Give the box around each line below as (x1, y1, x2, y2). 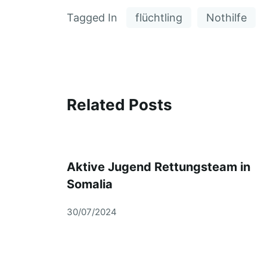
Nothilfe (206, 11, 247, 24)
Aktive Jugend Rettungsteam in (67, 159, 250, 174)
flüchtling (135, 11, 182, 24)
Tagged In (67, 11, 117, 24)
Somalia (67, 176, 113, 191)
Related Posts (67, 95, 172, 114)
